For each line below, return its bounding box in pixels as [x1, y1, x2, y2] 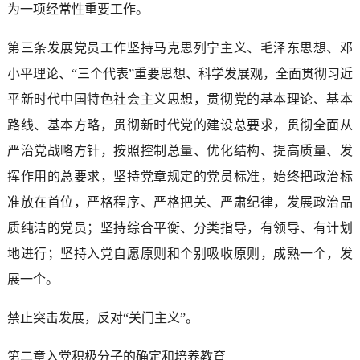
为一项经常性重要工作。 [6, 2, 149, 16]
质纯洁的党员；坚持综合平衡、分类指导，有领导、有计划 [6, 220, 354, 235]
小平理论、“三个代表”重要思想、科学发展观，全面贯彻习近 [6, 66, 354, 80]
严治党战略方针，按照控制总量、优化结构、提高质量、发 [6, 143, 354, 157]
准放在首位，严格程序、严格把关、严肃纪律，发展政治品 [6, 194, 354, 209]
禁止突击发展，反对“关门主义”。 [6, 310, 198, 325]
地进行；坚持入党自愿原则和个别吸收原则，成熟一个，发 [6, 246, 354, 260]
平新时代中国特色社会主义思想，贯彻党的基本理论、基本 [6, 92, 354, 106]
